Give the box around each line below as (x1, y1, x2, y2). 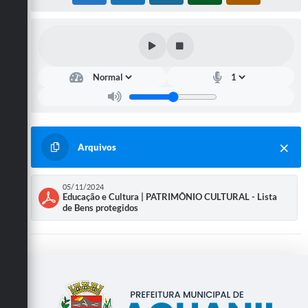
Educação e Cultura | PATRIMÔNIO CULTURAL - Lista (63, 191, 277, 203)
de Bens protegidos (63, 202, 138, 214)
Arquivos (78, 142, 116, 153)
